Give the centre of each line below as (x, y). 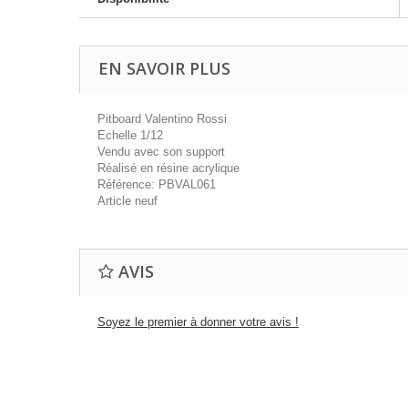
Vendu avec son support (161, 152)
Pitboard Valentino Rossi (162, 119)
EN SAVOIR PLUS (164, 68)
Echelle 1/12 (130, 135)
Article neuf (127, 201)
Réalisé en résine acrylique (168, 168)
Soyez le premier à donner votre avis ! (198, 322)
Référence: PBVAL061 (157, 184)
